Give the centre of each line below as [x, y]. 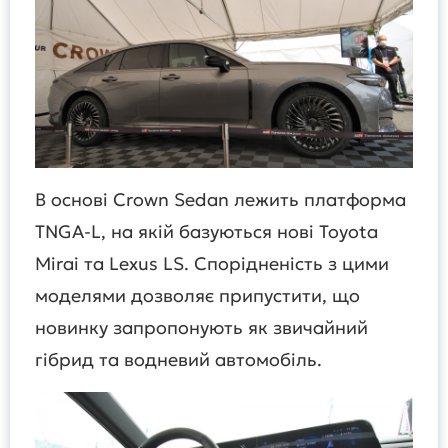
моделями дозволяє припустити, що [197, 296]
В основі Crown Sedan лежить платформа [220, 200]
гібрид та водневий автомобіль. [178, 360]
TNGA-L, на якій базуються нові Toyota [206, 232]
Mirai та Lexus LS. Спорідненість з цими [212, 264]
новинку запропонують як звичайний [201, 328]
